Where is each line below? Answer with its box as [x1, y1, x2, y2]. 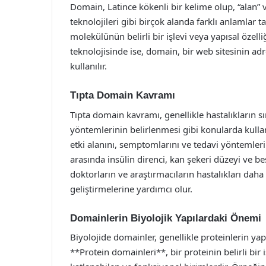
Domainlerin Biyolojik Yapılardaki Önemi [70, 212, 261, 224]
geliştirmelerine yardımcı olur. [70, 182, 192, 195]
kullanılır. [70, 60, 107, 72]
